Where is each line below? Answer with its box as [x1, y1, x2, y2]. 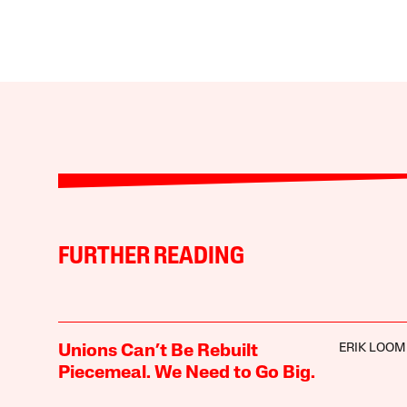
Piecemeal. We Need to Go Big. [57, 363, 315, 382]
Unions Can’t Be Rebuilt [57, 342, 258, 361]
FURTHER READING [57, 244, 244, 270]
